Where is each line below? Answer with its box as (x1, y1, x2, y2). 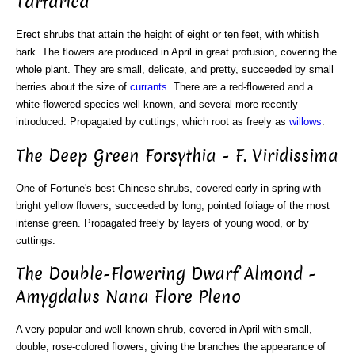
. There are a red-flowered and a (167, 81, 313, 94)
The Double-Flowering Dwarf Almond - (16, 262, 316, 285)
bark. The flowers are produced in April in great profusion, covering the (16, 46, 337, 59)
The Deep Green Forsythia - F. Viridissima (16, 143, 338, 167)
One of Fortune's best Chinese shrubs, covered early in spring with (16, 181, 321, 194)
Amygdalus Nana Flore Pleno (16, 285, 241, 308)
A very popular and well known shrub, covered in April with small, (16, 323, 312, 336)
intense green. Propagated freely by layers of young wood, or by (16, 216, 309, 229)
